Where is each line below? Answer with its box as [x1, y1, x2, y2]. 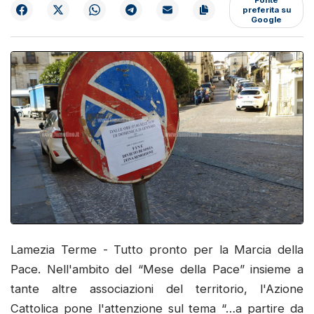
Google [251, 14, 282, 25]
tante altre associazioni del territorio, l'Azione [11, 282, 303, 296]
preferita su [242, 4, 291, 15]
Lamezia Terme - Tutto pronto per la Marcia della [11, 243, 303, 257]
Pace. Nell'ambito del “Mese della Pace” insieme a [11, 262, 303, 277]
